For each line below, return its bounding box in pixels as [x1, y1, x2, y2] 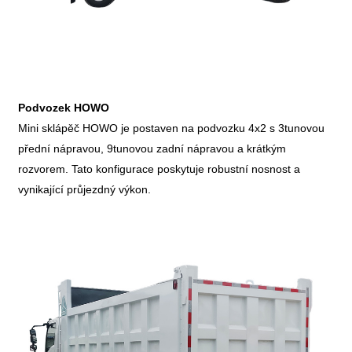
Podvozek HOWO [18, 101, 110, 114]
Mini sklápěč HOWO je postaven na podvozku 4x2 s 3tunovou [18, 121, 325, 134]
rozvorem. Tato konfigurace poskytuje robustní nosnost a [18, 162, 301, 175]
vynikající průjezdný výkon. [18, 182, 152, 196]
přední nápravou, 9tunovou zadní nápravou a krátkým [18, 141, 287, 155]
